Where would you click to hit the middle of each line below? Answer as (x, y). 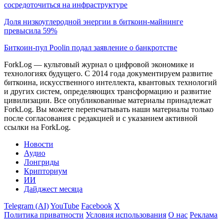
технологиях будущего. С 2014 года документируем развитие (108, 73)
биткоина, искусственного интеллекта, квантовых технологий (111, 82)
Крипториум (46, 171)
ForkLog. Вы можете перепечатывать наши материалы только (109, 109)
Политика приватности (44, 215)
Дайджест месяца (53, 189)
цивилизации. (28, 100)
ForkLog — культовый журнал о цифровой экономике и (99, 64)
